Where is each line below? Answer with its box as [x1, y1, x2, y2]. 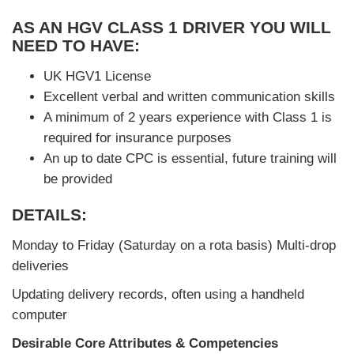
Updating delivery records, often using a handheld [12, 287, 304, 302]
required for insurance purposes [43, 130, 232, 145]
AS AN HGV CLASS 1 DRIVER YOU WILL [12, 18, 331, 36]
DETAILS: [12, 205, 87, 224]
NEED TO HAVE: [12, 36, 140, 55]
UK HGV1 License [43, 69, 151, 84]
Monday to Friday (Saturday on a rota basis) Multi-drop [12, 238, 336, 253]
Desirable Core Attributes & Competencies [12, 336, 278, 351]
